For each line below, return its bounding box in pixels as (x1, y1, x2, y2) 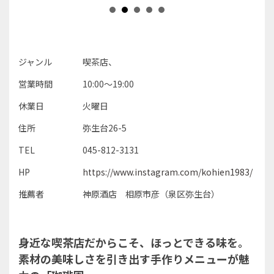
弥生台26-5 (83, 121, 127, 134)
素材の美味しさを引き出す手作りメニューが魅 (18, 250, 250, 267)
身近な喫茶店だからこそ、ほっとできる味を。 (18, 234, 249, 250)
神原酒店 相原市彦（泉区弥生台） (83, 187, 220, 200)
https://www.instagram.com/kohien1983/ (83, 165, 253, 178)
